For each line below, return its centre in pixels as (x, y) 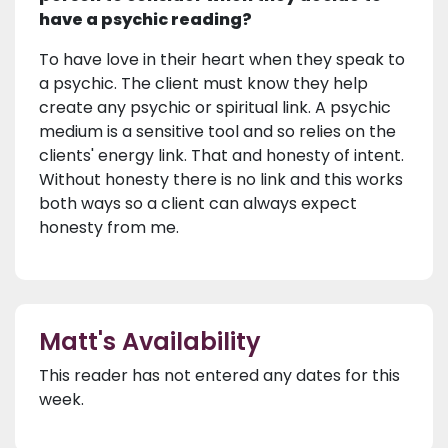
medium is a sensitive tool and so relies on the (217, 132)
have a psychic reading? (145, 20)
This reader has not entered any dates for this (219, 376)
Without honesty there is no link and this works (221, 180)
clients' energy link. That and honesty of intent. (221, 156)
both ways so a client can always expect (198, 204)
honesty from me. (109, 228)
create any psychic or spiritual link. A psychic (215, 108)
